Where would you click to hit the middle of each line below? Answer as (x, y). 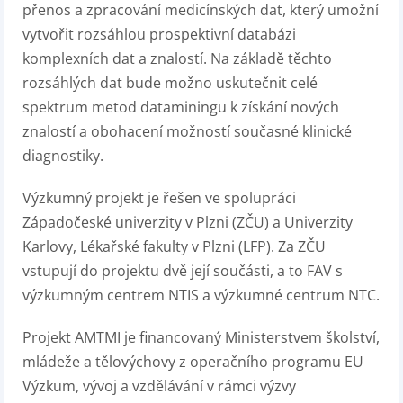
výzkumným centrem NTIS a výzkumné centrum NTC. (201, 295)
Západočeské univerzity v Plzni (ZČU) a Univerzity (188, 222)
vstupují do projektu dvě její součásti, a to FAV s (183, 271)
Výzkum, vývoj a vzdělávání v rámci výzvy (159, 386)
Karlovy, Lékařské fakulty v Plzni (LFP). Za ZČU (174, 246)
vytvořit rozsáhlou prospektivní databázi (159, 34)
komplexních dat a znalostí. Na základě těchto (177, 58)
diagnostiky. (63, 156)
